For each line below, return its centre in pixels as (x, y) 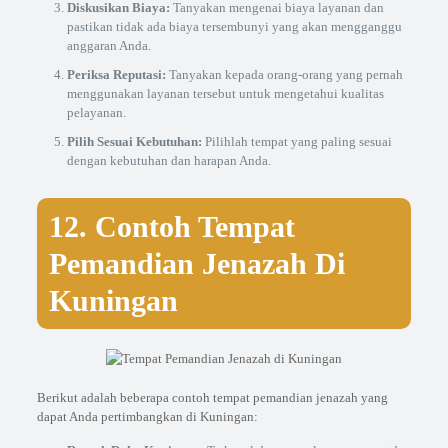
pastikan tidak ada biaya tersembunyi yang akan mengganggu (234, 26)
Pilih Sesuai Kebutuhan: (134, 141)
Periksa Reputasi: (116, 74)
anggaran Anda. (108, 45)
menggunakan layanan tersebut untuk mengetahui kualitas (225, 93)
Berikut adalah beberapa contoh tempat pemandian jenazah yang (212, 397)
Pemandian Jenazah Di (196, 263)
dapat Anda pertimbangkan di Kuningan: (147, 416)
